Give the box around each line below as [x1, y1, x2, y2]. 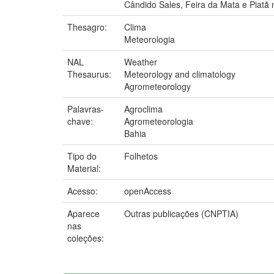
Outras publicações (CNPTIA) [124, 207, 239, 220]
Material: [67, 161, 103, 174]
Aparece [67, 207, 100, 220]
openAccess [124, 184, 171, 197]
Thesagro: [67, 20, 109, 33]
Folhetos [124, 149, 158, 162]
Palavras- [67, 102, 104, 115]
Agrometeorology [124, 80, 191, 92]
